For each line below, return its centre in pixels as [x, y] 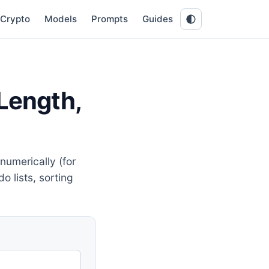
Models [61, 19]
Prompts [110, 19]
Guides [158, 19]
